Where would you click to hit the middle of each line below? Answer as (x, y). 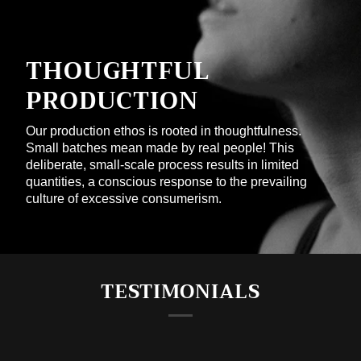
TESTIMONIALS (180, 292)
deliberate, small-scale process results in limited (162, 165)
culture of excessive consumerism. (124, 199)
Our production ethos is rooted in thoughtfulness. (164, 131)
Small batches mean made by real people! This (160, 148)
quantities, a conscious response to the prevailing (166, 182)
